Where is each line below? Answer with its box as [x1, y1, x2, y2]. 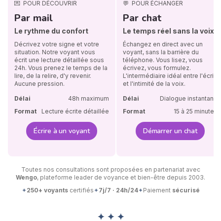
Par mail [14, 11, 53, 25]
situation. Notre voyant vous [14, 48, 96, 56]
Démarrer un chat [143, 126, 198, 136]
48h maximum [68, 94, 109, 102]
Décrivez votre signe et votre [14, 40, 100, 48]
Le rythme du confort [14, 27, 89, 36]
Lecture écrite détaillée [41, 107, 109, 115]
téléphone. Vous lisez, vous [123, 56, 203, 64]
